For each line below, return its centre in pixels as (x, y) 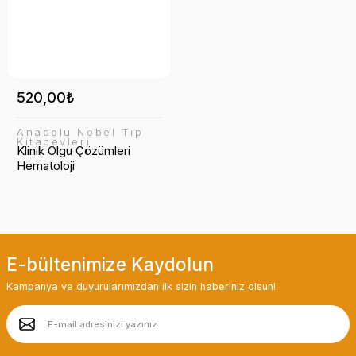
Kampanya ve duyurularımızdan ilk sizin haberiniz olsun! (141, 286)
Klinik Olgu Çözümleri (74, 150)
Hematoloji (46, 165)
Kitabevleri (54, 141)
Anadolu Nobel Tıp (80, 132)
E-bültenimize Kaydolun (110, 264)
